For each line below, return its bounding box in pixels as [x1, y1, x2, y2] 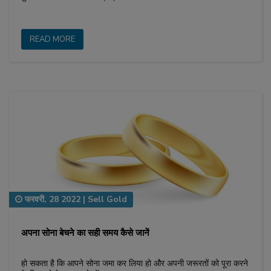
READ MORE [30, 33, 75, 45]
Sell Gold [88, 193, 127, 205]
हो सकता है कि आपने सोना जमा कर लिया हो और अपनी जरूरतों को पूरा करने [21, 257, 248, 269]
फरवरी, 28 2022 [22, 193, 80, 205]
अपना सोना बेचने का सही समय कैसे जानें [21, 226, 149, 239]
